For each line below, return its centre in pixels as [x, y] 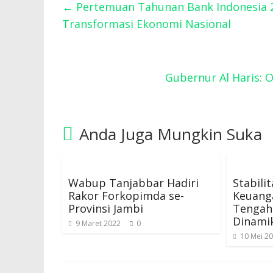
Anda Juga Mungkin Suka [171, 134]
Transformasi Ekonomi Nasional [147, 24]
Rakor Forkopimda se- [126, 196]
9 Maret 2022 [98, 223]
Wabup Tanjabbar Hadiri [133, 183]
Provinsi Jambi [106, 208]
